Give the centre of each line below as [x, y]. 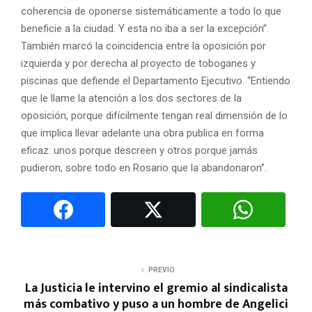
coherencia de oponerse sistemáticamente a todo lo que [151, 11]
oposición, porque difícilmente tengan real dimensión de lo [154, 115]
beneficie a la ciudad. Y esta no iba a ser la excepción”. [145, 28]
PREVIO [162, 270]
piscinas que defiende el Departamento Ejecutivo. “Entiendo [156, 80]
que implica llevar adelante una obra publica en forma [142, 133]
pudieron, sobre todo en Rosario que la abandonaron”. [144, 167]
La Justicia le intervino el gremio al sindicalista [156, 288]
